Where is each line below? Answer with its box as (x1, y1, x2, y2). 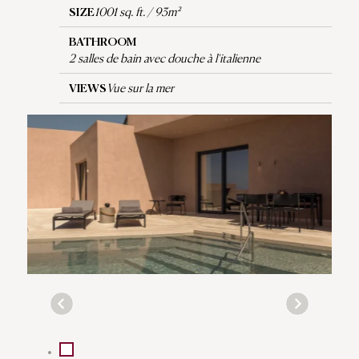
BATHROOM (69, 34, 137, 49)
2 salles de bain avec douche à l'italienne (69, 50, 261, 66)
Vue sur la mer (107, 80, 175, 95)
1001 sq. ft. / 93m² (95, 4, 181, 19)
